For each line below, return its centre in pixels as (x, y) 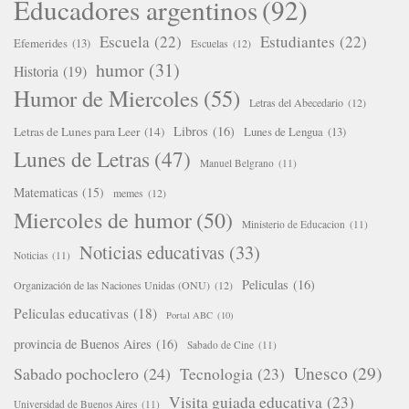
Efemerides (41, 42)
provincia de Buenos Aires (83, 343)
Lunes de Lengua (283, 131)
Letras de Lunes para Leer (77, 131)
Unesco (321, 372)
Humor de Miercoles (106, 98)
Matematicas (46, 192)
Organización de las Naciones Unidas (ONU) (112, 284)
